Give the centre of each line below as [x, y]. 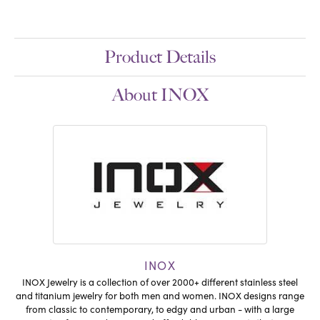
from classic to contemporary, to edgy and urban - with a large [160, 309]
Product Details [160, 57]
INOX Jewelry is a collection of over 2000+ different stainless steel [160, 282]
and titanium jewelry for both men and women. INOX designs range [160, 295]
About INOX [160, 95]
